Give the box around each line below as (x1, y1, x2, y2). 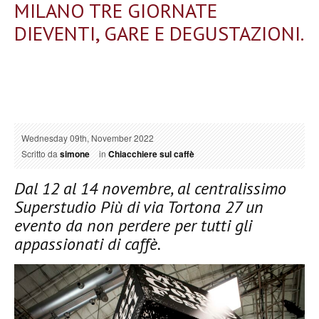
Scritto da (21, 147, 60, 159)
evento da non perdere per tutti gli (14, 214, 252, 236)
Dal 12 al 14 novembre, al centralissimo (14, 177, 286, 199)
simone (60, 147, 90, 160)
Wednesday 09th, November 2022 (21, 131, 154, 144)
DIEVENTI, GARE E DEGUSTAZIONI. (14, 19, 304, 46)
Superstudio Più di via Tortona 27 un (14, 195, 263, 218)
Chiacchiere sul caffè (108, 147, 194, 160)
